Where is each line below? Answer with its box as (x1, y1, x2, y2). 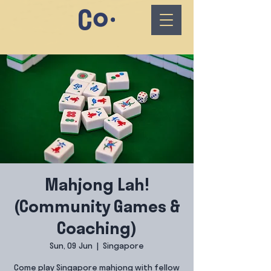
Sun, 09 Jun (50, 242, 93, 251)
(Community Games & (13, 200, 180, 217)
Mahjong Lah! (44, 178, 149, 195)
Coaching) (57, 221, 137, 238)
